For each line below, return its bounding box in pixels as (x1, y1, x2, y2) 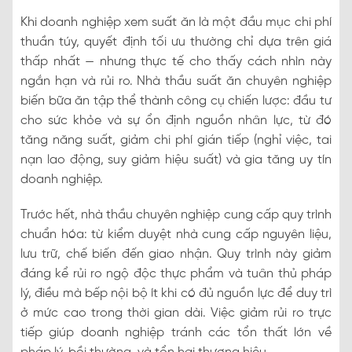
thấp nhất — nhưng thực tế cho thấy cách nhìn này (20, 54, 332, 68)
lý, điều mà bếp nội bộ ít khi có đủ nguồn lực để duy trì (20, 286, 332, 300)
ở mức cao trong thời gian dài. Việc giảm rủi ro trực (20, 306, 332, 320)
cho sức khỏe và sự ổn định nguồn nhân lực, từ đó (20, 113, 332, 127)
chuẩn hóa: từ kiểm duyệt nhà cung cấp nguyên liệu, (20, 227, 332, 241)
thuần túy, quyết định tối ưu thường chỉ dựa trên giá (20, 35, 332, 49)
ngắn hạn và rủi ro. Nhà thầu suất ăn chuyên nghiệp (20, 74, 332, 88)
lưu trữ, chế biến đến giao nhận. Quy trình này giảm (20, 247, 332, 261)
